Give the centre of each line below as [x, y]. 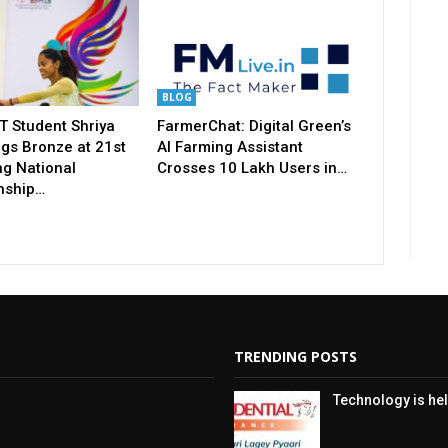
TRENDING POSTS [295, 356]
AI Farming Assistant [229, 146]
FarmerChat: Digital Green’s [253, 125]
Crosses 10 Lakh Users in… [251, 167]
